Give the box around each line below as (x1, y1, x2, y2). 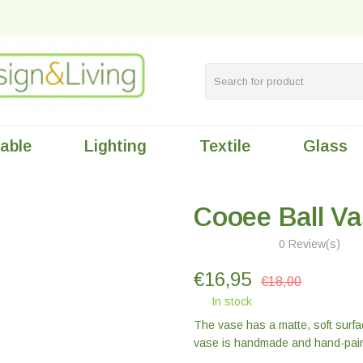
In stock (207, 295, 252, 308)
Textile (199, 137, 250, 155)
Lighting (84, 137, 147, 155)
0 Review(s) (279, 237, 340, 250)
